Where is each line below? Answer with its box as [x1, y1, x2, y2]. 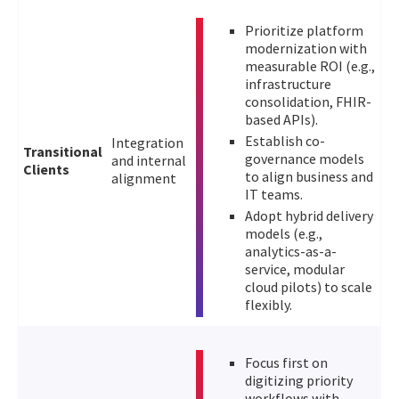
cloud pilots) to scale [245, 278, 372, 297]
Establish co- [245, 132, 325, 151]
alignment [111, 169, 176, 188]
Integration [111, 134, 183, 152]
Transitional [23, 142, 102, 161]
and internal [111, 151, 186, 170]
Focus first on [245, 354, 328, 372]
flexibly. [245, 296, 292, 314]
